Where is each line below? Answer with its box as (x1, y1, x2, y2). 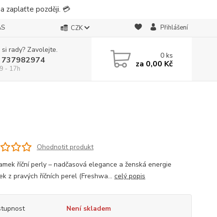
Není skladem (66, 204, 111, 213)
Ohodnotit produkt (36, 142, 93, 152)
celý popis (114, 171, 145, 181)
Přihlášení (160, 23, 188, 32)
